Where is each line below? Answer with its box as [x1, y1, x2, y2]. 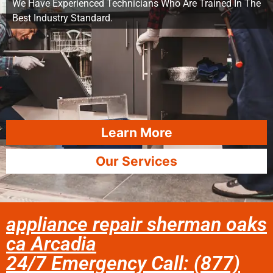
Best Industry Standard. [12, 12, 113, 24]
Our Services [96, 154, 177, 169]
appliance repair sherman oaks [6, 213, 267, 236]
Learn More [101, 125, 172, 140]
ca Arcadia [6, 232, 96, 255]
